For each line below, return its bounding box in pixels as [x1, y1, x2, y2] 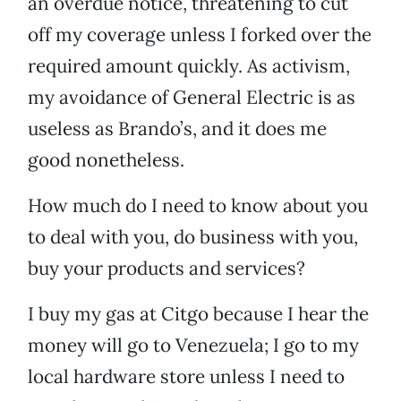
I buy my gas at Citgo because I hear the [28, 302, 369, 327]
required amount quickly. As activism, [28, 54, 350, 79]
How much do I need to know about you [28, 193, 368, 218]
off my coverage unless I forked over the [28, 22, 371, 47]
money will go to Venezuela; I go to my [28, 333, 359, 358]
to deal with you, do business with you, [28, 225, 358, 250]
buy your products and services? [28, 256, 305, 281]
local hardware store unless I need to [28, 364, 345, 389]
